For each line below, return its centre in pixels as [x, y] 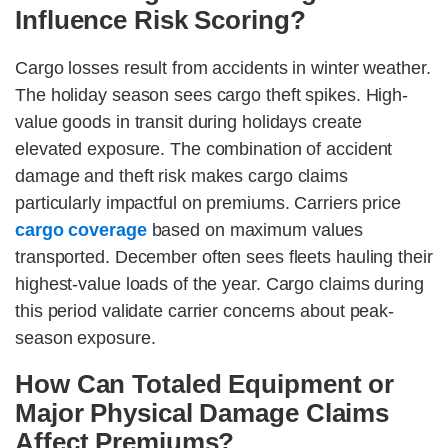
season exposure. [85, 338]
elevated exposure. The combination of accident [204, 149]
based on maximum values [255, 230]
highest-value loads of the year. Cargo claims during [219, 284]
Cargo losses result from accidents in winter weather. [223, 68]
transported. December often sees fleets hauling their [224, 257]
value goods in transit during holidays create [188, 122]
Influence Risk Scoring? [160, 20]
